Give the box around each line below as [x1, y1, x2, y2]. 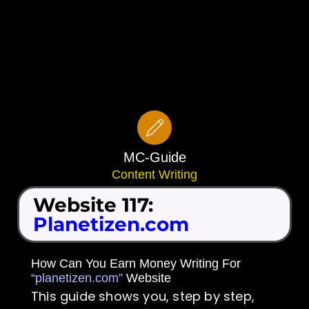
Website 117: [33, 193, 153, 217]
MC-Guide [123, 150, 186, 165]
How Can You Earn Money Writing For [31, 257, 241, 270]
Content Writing [112, 168, 197, 181]
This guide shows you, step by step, [31, 288, 255, 305]
